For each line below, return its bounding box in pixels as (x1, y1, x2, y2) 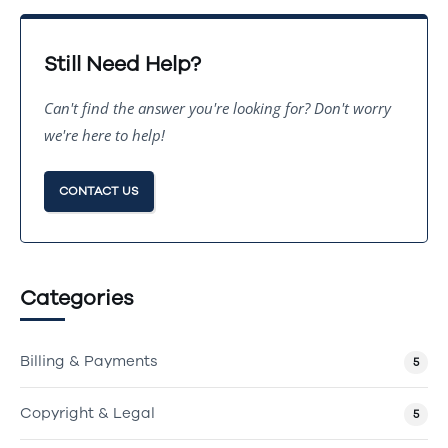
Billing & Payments (20, 351, 158, 371)
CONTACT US (58, 183, 139, 200)
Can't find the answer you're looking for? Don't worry (43, 97, 391, 118)
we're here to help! (43, 124, 165, 145)
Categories (20, 283, 134, 312)
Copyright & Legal (20, 403, 155, 423)
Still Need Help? (43, 49, 201, 78)
